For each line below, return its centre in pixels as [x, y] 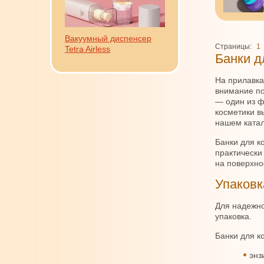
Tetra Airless [88, 49]
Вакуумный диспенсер [108, 38]
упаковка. [233, 216]
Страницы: [233, 47]
